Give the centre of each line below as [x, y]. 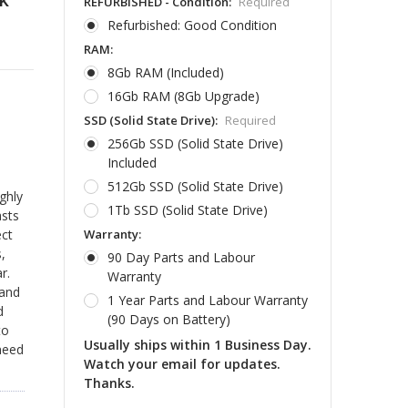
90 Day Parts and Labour [181, 257]
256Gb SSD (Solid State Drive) [195, 143]
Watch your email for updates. [182, 363]
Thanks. [109, 382]
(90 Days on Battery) [168, 319]
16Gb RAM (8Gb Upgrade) [183, 96]
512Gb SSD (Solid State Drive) [195, 186]
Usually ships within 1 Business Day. [197, 344]
